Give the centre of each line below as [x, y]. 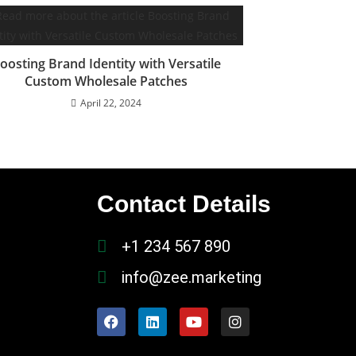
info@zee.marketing [192, 277]
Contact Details [184, 204]
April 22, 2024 [111, 103]
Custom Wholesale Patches [106, 81]
